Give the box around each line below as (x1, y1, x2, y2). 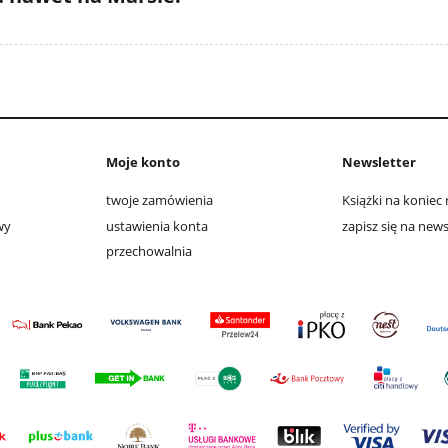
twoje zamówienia (106, 191, 213, 210)
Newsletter (342, 152, 416, 171)
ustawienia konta (106, 216, 208, 235)
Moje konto (106, 152, 180, 171)
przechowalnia (106, 241, 192, 260)
